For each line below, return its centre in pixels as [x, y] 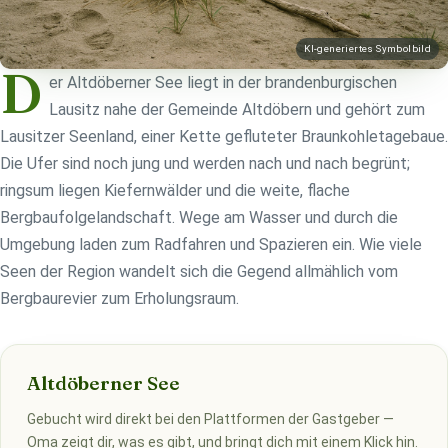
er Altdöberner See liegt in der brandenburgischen [222, 83]
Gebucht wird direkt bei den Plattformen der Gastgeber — [210, 419]
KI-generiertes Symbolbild [368, 49]
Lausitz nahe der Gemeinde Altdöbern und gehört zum [236, 110]
